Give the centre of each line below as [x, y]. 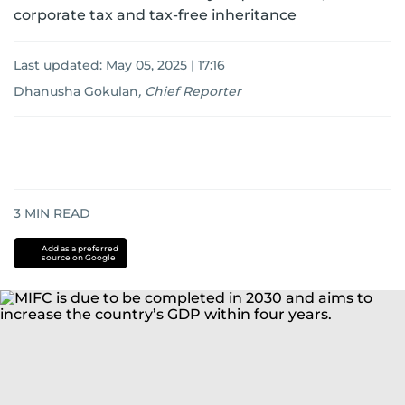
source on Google [78, 257]
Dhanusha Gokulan [76, 91]
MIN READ [56, 213]
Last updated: [60, 65]
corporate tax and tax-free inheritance [155, 15]
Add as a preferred [80, 248]
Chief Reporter [193, 91]
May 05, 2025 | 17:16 [165, 65]
